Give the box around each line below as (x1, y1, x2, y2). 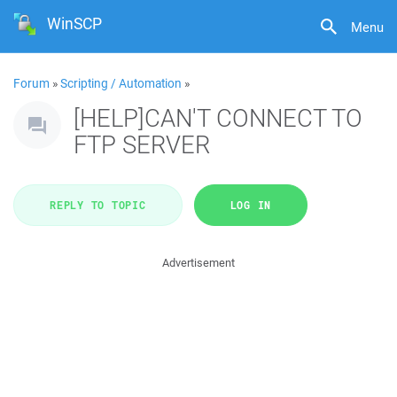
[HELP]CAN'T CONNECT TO (74, 101, 362, 134)
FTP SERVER (74, 128, 210, 160)
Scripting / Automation (60, 75, 182, 91)
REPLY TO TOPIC (50, 198, 146, 212)
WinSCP (47, 12, 103, 35)
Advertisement (162, 255, 235, 270)
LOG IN (230, 198, 271, 212)
